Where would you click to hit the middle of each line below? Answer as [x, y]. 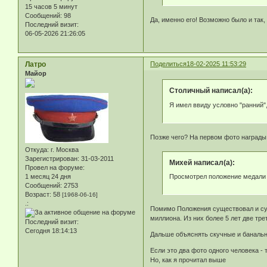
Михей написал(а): [202, 162]
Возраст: [38, 194]
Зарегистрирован [51, 158]
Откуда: [37, 149]
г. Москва [64, 149]
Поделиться [169, 64]
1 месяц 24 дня [48, 176]
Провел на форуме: [55, 167]
